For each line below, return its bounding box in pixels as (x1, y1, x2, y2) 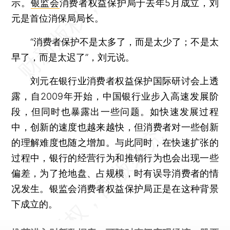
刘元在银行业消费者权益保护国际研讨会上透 (11, 75, 219, 86)
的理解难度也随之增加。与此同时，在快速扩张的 (11, 137, 219, 148)
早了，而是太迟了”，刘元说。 (11, 51, 135, 63)
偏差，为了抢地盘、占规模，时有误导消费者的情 (11, 167, 219, 179)
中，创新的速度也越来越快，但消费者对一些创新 (11, 121, 219, 132)
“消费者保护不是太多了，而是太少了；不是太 (11, 36, 219, 47)
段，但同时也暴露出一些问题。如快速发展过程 (11, 106, 219, 117)
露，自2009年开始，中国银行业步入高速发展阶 (11, 90, 219, 102)
